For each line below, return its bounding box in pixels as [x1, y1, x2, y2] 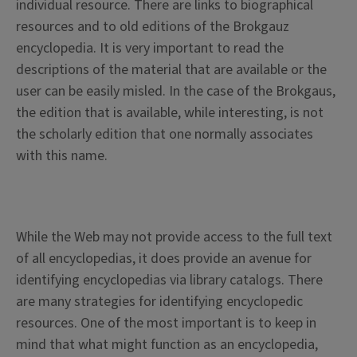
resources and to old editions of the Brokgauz [16, 17, 289, 37]
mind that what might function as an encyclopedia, [16, 335, 318, 355]
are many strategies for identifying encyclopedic [16, 292, 303, 312]
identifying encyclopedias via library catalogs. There [16, 270, 323, 291]
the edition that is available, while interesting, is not [16, 103, 324, 124]
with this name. [16, 146, 108, 167]
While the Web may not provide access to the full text [16, 227, 332, 248]
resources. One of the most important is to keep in [16, 313, 316, 334]
